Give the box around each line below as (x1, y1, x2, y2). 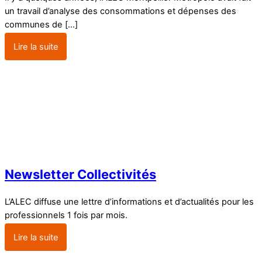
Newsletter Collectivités (5, 166, 156, 182)
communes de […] (5, 19, 78, 30)
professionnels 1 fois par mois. (5, 210, 127, 221)
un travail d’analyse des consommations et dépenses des (5, 5, 236, 16)
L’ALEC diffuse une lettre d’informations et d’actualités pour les (5, 196, 254, 208)
